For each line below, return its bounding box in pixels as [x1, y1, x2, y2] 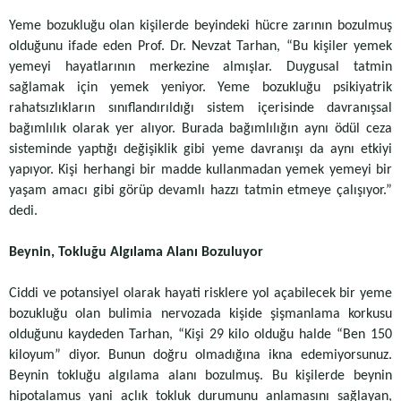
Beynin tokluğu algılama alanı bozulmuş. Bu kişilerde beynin [9, 369, 392, 383]
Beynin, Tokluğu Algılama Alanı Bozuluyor [9, 245, 263, 260]
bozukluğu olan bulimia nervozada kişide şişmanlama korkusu [9, 307, 392, 321]
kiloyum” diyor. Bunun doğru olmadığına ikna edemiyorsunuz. [9, 348, 392, 363]
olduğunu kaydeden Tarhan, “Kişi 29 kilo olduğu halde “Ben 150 [9, 328, 392, 342]
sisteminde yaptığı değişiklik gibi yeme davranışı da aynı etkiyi [9, 142, 392, 157]
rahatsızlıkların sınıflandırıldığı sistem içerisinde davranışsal [9, 101, 392, 115]
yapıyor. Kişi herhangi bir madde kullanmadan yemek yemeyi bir [9, 163, 392, 177]
